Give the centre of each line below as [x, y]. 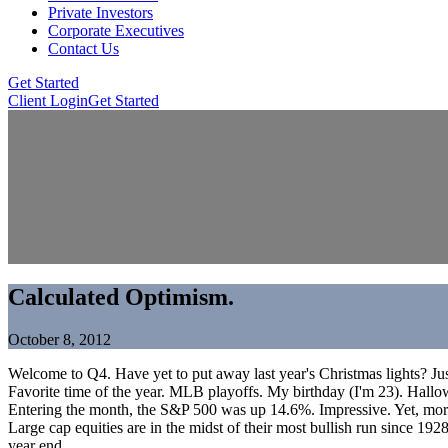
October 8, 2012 [59, 339]
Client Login [48, 100]
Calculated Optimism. [121, 296]
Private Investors [100, 12]
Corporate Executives [116, 30]
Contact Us [83, 48]
